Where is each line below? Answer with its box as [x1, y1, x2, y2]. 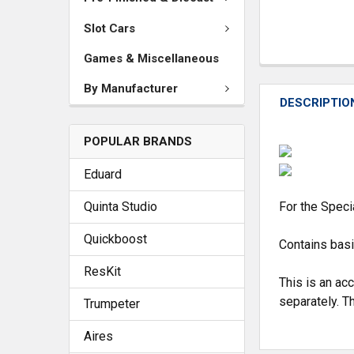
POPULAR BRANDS [84, 134, 192, 149]
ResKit [84, 263, 121, 279]
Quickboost [84, 231, 147, 247]
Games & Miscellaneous [84, 51, 219, 66]
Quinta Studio [84, 198, 157, 214]
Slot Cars [84, 21, 135, 36]
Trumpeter [84, 296, 140, 311]
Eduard [84, 166, 122, 182]
